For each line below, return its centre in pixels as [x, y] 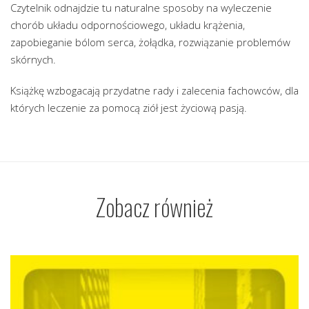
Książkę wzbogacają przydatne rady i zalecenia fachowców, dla [154, 91]
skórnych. [33, 60]
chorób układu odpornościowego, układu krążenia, [128, 25]
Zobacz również [154, 207]
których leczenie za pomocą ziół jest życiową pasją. [129, 108]
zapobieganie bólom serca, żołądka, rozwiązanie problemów [150, 42]
